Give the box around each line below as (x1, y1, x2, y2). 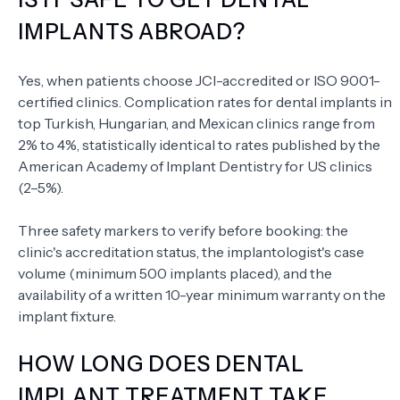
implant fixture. (18, 307, 116, 326)
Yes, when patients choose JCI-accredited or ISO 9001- (18, 71, 380, 90)
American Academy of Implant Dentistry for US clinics (18, 157, 372, 176)
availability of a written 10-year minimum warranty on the (18, 286, 386, 304)
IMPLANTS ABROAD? (18, 19, 246, 46)
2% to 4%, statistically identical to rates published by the (18, 136, 380, 154)
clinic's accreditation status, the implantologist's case (18, 243, 364, 262)
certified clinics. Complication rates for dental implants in (18, 93, 392, 112)
